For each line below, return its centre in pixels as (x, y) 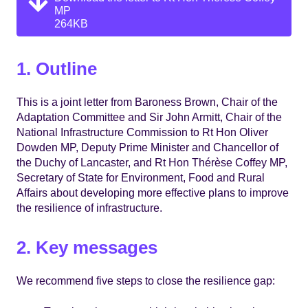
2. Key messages (87, 247)
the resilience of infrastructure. (89, 207)
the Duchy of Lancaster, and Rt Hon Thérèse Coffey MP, (152, 162)
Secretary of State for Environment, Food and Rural (141, 177)
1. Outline (57, 68)
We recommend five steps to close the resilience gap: (146, 281)
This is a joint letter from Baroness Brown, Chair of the (147, 101)
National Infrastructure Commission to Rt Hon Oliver (142, 132)
